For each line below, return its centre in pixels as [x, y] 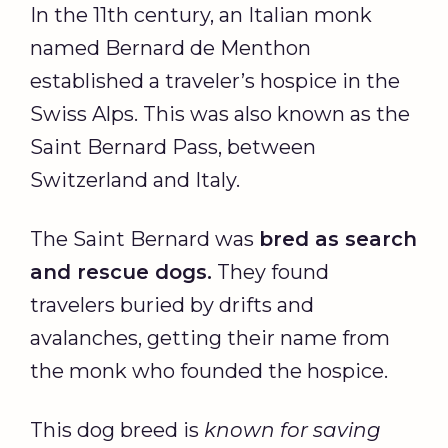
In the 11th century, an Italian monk [201, 15]
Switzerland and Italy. [135, 180]
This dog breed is [117, 430]
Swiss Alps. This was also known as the [220, 114]
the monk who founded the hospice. [209, 371]
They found [270, 272]
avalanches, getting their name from [210, 338]
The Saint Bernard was [144, 239]
